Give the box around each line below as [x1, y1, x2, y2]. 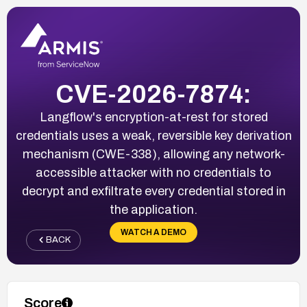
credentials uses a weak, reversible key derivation [15, 128, 292, 143]
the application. [110, 202, 197, 217]
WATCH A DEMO [121, 227, 186, 237]
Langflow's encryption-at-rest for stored [39, 110, 268, 124]
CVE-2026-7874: [56, 80, 251, 108]
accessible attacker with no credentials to [36, 165, 271, 180]
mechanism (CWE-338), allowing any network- [22, 147, 285, 161]
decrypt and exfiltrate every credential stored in [21, 184, 286, 198]
